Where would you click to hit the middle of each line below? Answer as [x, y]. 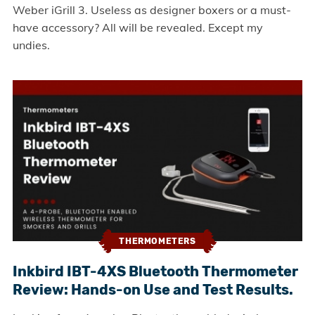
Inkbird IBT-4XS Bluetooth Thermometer [155, 271]
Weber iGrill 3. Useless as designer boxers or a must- [152, 10]
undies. [31, 45]
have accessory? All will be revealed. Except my [137, 28]
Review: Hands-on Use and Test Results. [153, 289]
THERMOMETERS [157, 242]
